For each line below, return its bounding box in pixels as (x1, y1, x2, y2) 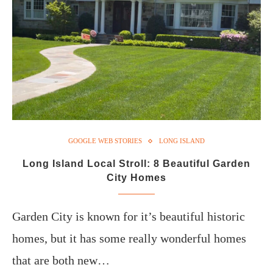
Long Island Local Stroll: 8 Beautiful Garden (23, 158, 250, 169)
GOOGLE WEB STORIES (68, 137, 142, 144)
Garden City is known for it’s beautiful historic (12, 210, 245, 223)
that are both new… (12, 253, 110, 267)
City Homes (107, 172, 166, 183)
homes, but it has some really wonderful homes (12, 232, 246, 245)
